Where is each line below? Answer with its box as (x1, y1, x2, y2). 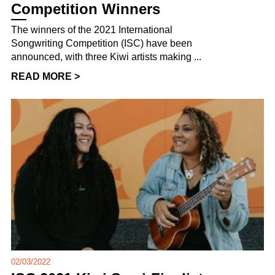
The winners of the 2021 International (11, 24, 172, 35)
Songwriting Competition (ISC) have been (11, 37, 192, 48)
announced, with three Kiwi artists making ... (11, 51, 201, 62)
